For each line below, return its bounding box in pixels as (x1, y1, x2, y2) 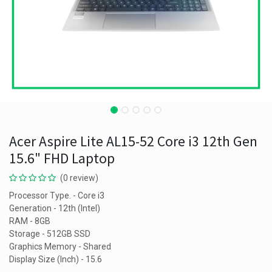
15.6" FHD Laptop (9, 149, 115, 167)
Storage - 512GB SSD (9, 229, 90, 239)
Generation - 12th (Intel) (9, 203, 100, 213)
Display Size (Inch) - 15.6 (9, 254, 102, 264)
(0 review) (60, 173, 98, 183)
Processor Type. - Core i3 (9, 191, 104, 200)
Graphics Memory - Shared (9, 242, 111, 251)
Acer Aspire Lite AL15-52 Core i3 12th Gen (9, 132, 257, 150)
